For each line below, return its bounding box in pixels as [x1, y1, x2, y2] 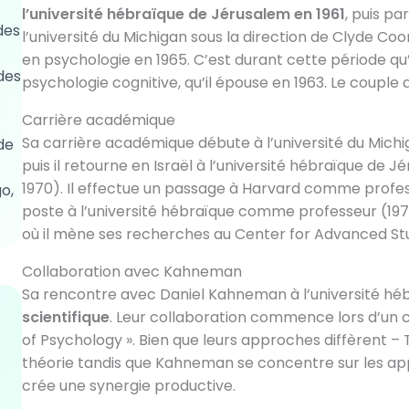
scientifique [21, 307, 110, 328]
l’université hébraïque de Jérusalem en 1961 [21, 4, 345, 25]
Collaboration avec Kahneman [21, 261, 242, 282]
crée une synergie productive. [21, 375, 236, 396]
